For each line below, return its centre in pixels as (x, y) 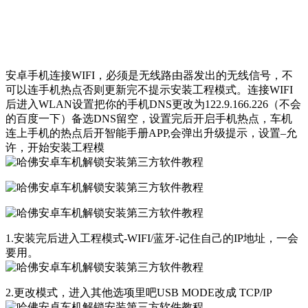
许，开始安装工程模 (55, 147)
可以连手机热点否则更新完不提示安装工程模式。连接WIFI (149, 89)
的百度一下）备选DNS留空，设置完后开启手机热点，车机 (149, 118)
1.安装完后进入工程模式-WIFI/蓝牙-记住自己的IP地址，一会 (152, 238)
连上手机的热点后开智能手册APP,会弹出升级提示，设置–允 (151, 133)
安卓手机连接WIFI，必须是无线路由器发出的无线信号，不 (149, 75)
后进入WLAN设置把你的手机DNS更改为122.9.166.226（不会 (153, 104)
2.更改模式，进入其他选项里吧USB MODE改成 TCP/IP (139, 292)
